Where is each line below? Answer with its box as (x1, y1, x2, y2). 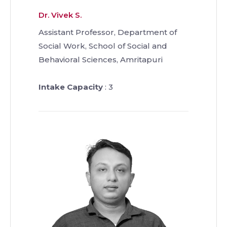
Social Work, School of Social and (39, 41, 167, 51)
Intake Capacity (39, 82, 103, 92)
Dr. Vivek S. (39, 10, 82, 20)
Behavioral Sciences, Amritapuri (39, 55, 163, 65)
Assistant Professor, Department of (39, 27, 177, 37)
